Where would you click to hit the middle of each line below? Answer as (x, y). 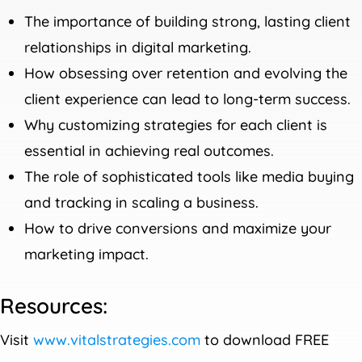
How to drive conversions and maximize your (178, 228)
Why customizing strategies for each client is (176, 124)
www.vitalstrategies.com (117, 339)
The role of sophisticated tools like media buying (189, 176)
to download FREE (265, 339)
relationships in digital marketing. (138, 47)
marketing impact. (87, 254)
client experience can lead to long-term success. (188, 99)
